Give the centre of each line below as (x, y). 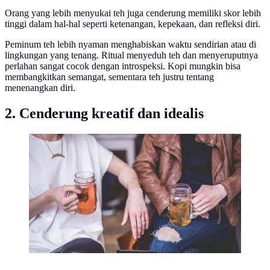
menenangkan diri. (40, 88)
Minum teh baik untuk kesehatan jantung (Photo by (126, 142)
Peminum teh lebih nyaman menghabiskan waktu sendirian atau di (130, 45)
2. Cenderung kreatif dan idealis (104, 114)
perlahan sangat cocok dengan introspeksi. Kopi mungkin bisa (123, 66)
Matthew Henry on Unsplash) (86, 153)
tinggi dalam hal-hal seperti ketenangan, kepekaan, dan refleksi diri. (133, 24)
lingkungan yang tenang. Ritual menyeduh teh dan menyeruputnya (131, 55)
